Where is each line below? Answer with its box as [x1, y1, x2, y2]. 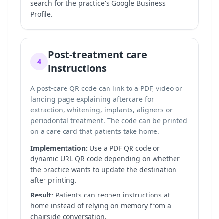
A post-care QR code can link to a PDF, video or [30, 84, 182, 93]
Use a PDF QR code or [88, 143, 160, 153]
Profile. [30, 9, 53, 19]
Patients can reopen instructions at [53, 190, 170, 199]
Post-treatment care [48, 48, 147, 61]
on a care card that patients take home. [30, 127, 159, 136]
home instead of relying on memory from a [30, 201, 171, 210]
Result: [30, 190, 53, 199]
